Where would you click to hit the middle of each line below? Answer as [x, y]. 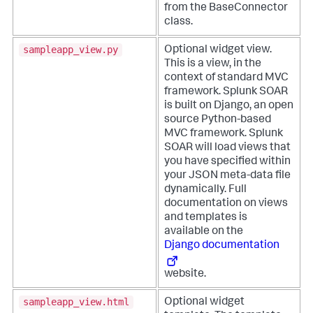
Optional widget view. [218, 50]
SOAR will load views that [227, 148]
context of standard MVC [226, 78]
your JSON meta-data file [227, 176]
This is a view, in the [213, 64]
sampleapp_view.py [71, 50]
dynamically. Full [205, 190]
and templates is [206, 218]
